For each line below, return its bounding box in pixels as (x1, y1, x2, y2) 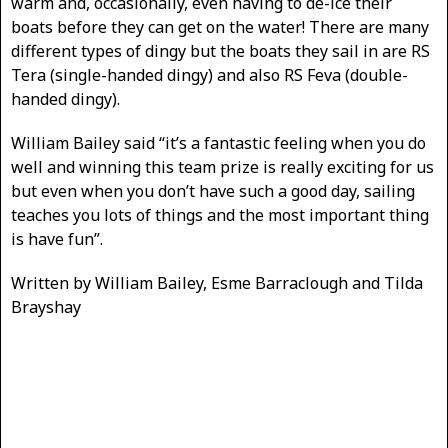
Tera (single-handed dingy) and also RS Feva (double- (11, 64, 408, 86)
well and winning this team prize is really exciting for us (11, 156, 434, 178)
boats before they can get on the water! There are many (11, 16, 429, 38)
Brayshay (11, 296, 81, 318)
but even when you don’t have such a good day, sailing (11, 180, 415, 202)
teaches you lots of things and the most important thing (11, 204, 429, 226)
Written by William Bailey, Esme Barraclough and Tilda (11, 272, 423, 294)
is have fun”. (11, 228, 103, 250)
